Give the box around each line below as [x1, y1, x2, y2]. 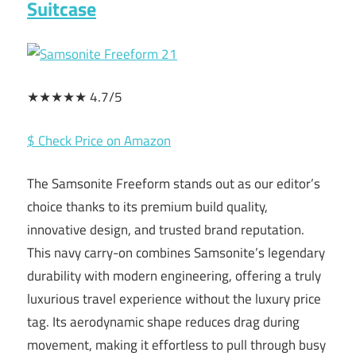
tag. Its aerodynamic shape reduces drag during [27, 311, 300, 333]
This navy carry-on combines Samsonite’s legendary [27, 242, 325, 264]
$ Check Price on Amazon [27, 130, 171, 151]
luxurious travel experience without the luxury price [27, 288, 321, 310]
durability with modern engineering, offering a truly [27, 265, 321, 287]
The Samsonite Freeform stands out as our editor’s [27, 173, 320, 195]
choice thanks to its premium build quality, [27, 196, 268, 218]
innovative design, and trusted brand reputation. [27, 219, 304, 241]
